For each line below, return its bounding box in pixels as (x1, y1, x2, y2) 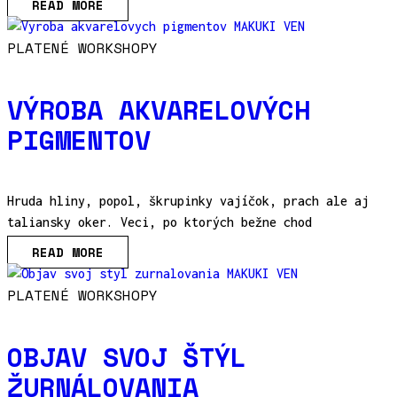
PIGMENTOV (7, 119, 151, 160)
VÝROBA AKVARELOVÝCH (7, 89, 310, 129)
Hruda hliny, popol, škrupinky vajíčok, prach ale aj (7, 192, 369, 208)
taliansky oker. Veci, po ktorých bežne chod (7, 214, 312, 230)
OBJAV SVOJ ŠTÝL (7, 336, 246, 377)
